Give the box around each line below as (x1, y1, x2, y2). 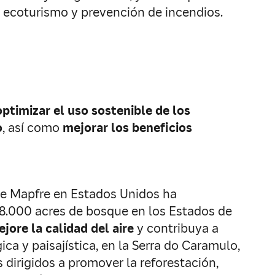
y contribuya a (134, 220, 219, 236)
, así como (2, 120, 63, 136)
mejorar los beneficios (63, 120, 192, 136)
